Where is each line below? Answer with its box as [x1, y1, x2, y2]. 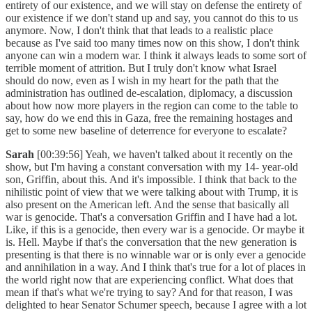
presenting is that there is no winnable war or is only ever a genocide [6, 249, 306, 261]
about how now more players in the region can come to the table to [6, 100, 298, 112]
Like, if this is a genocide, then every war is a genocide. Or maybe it [6, 224, 304, 236]
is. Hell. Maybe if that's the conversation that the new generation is [6, 236, 297, 249]
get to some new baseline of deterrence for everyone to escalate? [6, 125, 292, 137]
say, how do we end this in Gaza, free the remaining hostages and [6, 112, 292, 125]
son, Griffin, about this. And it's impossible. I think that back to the [6, 173, 297, 186]
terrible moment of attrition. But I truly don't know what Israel [6, 62, 276, 75]
